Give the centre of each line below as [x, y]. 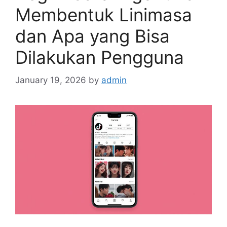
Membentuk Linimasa [104, 15]
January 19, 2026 [51, 80]
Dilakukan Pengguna [100, 57]
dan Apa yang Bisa [92, 36]
